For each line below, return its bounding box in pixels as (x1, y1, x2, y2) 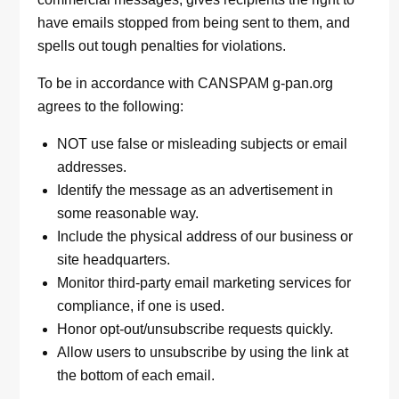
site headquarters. (57, 252, 171, 268)
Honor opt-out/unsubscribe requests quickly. (57, 322, 334, 338)
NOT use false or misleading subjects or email (57, 136, 348, 152)
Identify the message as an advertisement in (57, 183, 334, 199)
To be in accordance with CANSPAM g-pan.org (37, 76, 334, 92)
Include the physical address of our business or (57, 229, 354, 245)
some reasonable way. (57, 206, 199, 222)
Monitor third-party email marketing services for (57, 275, 352, 291)
